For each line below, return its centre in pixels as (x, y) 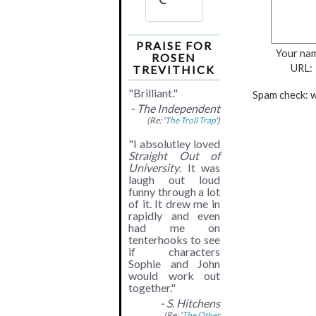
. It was (200, 167)
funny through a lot (174, 191)
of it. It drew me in (174, 203)
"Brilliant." (153, 92)
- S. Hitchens (190, 303)
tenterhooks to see (174, 239)
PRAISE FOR (174, 45)
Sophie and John (174, 263)
